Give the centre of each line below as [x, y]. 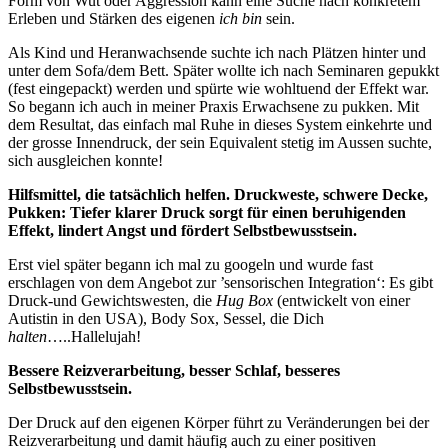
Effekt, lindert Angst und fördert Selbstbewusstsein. [182, 230]
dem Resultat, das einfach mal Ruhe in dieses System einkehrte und [220, 124]
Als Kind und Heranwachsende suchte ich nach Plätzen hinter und [217, 52]
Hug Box [244, 300]
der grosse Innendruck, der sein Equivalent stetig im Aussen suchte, [220, 142]
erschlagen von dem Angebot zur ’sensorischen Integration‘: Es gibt [220, 282]
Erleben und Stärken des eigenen [113, 18]
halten [27, 336]
